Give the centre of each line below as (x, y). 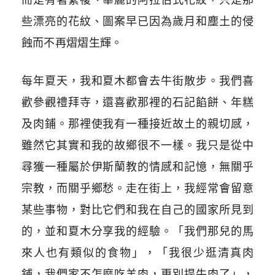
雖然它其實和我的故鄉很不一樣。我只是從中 (137, 145)
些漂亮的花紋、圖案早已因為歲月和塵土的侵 (137, 21)
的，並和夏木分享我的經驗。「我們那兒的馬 (137, 231)
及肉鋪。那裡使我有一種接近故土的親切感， (137, 124)
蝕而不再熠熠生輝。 (72, 43)
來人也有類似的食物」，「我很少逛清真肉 (137, 253)
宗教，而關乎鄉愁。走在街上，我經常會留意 (137, 188)
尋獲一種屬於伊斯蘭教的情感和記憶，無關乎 (137, 167)
